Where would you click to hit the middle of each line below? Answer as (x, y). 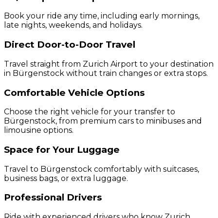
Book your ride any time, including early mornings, (102, 16)
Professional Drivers (53, 198)
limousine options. (39, 130)
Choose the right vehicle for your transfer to (90, 112)
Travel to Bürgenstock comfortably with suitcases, (101, 169)
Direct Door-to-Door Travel (70, 45)
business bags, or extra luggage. (66, 178)
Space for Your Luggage (62, 150)
